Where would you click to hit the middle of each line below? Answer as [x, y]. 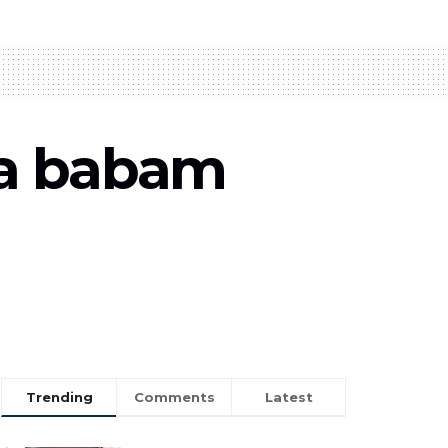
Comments [174, 396]
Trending [59, 396]
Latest [288, 396]
